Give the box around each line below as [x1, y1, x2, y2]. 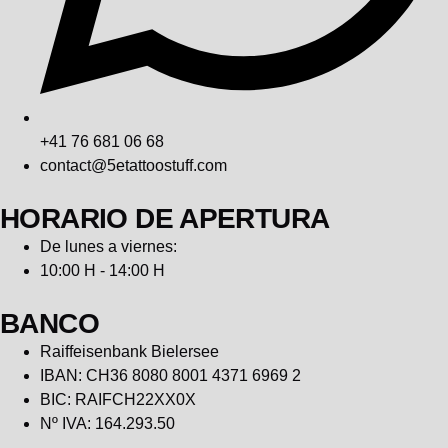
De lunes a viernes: [40, 237, 177, 255]
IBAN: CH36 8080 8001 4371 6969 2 [40, 366, 301, 384]
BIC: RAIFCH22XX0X [40, 390, 196, 408]
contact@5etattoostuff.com [40, 156, 227, 174]
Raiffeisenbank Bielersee [40, 342, 219, 360]
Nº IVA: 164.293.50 [40, 414, 175, 432]
